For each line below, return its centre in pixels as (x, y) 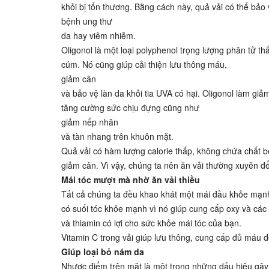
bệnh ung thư (87, 21)
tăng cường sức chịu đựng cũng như (130, 107)
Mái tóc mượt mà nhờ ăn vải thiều (131, 180)
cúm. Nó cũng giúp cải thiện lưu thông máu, (144, 64)
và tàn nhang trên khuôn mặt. (117, 136)
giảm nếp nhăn (90, 122)
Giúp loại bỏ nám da (103, 252)
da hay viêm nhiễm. (98, 35)
